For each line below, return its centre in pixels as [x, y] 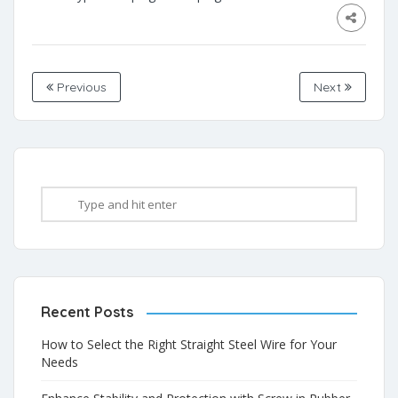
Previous [80, 87]
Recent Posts [87, 311]
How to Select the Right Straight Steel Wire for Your [189, 344]
